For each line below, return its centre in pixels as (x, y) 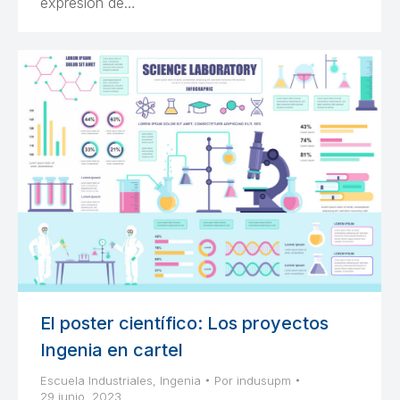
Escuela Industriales (96, 380)
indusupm (264, 380)
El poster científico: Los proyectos (184, 323)
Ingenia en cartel (112, 350)
